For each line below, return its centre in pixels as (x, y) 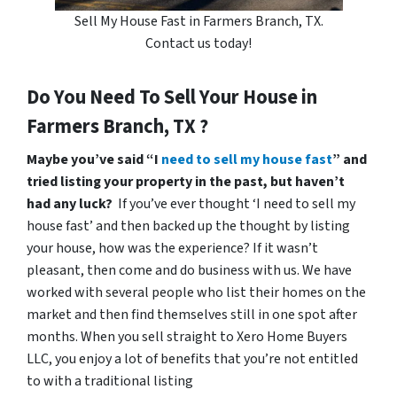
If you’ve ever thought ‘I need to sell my (237, 203)
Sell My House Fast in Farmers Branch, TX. (198, 21)
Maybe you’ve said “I (94, 159)
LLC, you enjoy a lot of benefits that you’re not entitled (192, 358)
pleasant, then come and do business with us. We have (189, 270)
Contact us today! (198, 43)
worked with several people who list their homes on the (196, 292)
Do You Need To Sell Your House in (172, 97)
